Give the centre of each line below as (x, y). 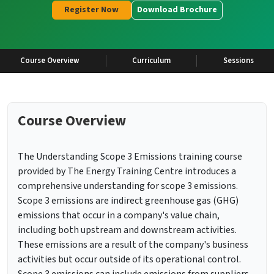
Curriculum (151, 60)
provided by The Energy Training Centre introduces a (127, 172)
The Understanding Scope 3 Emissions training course (130, 157)
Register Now (91, 10)
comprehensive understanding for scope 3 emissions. (128, 186)
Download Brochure (177, 10)
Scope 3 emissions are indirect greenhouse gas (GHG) (128, 201)
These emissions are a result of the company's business (133, 245)
